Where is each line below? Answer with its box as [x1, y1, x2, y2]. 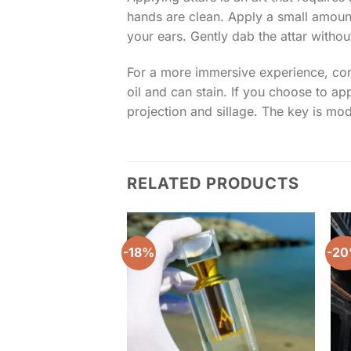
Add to [273, 249, 302, 261]
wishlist [271, 260, 304, 272]
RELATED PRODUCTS [127, 173, 299, 193]
